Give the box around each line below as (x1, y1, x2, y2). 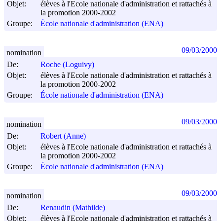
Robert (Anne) (40, 132, 86, 141)
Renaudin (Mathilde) (40, 203, 105, 212)
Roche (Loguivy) (40, 60, 94, 69)
